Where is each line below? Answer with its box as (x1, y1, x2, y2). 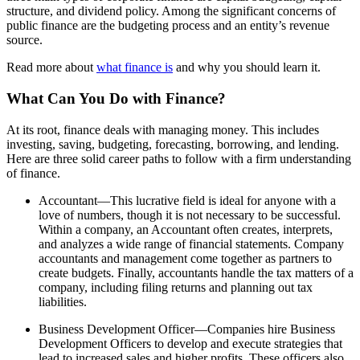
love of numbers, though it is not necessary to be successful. (39, 207, 341, 222)
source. (6, 33, 43, 47)
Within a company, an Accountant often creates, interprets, (39, 222, 333, 236)
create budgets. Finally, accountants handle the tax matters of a (39, 265, 354, 280)
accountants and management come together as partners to (39, 251, 332, 265)
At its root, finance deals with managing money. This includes (6, 122, 319, 137)
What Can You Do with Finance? (6, 89, 226, 107)
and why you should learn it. (173, 60, 321, 75)
